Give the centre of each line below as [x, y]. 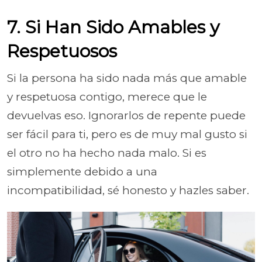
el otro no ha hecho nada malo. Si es [107, 153]
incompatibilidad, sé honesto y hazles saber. [128, 190]
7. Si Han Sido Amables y [113, 27]
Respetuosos [62, 51]
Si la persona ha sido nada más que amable [127, 78]
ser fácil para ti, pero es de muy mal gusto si [127, 134]
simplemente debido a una [82, 171]
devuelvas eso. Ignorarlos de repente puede [126, 115]
